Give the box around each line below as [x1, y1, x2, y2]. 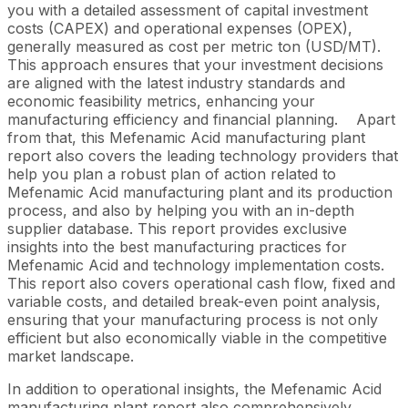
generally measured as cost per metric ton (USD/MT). [7, 37, 381, 56]
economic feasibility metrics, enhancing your [7, 92, 315, 110]
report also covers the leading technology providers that [7, 147, 398, 165]
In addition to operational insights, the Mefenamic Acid [7, 380, 382, 398]
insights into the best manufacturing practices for [7, 238, 347, 256]
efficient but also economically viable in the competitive [7, 329, 387, 347]
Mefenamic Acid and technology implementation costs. [7, 256, 384, 274]
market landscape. [7, 347, 134, 365]
